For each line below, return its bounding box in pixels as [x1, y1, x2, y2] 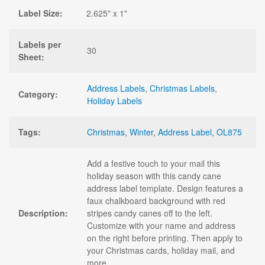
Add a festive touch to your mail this [87, 157, 220, 169]
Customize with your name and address [87, 219, 235, 231]
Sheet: [18, 50, 44, 63]
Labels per [18, 38, 61, 50]
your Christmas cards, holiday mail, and [87, 244, 235, 256]
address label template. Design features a [87, 182, 243, 194]
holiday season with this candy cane [87, 169, 221, 182]
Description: [18, 206, 68, 219]
